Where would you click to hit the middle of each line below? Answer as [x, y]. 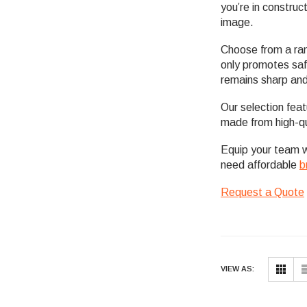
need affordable [260, 164]
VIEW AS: [237, 268]
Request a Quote [262, 192]
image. [237, 22]
